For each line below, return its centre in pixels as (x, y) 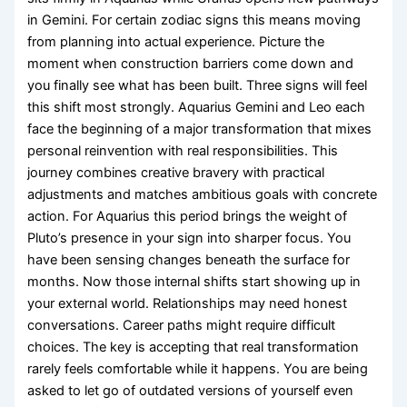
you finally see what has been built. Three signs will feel (198, 85)
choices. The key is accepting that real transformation (194, 347)
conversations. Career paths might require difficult (182, 325)
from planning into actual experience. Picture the (176, 41)
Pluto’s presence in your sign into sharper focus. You (189, 238)
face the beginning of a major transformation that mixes (200, 129)
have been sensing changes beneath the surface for (189, 259)
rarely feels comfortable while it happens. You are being (198, 368)
